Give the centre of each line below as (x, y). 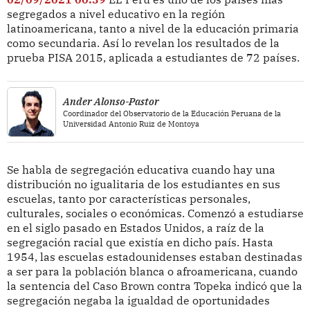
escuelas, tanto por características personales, (128, 198)
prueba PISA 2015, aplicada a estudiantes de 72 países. (153, 57)
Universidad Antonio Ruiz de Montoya (131, 124)
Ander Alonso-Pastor (111, 101)
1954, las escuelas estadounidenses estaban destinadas (154, 256)
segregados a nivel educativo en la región (116, 13)
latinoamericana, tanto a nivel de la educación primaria (153, 28)
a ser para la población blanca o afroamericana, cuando (152, 271)
